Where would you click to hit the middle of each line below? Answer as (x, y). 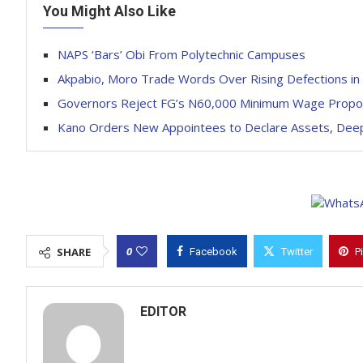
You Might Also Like (109, 11)
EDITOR (163, 312)
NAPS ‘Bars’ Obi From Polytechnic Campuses (181, 54)
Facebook (214, 252)
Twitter (297, 252)
